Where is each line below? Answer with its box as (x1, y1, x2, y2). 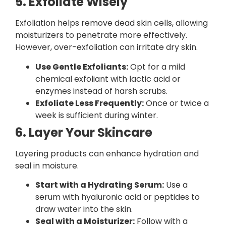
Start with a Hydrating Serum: (35, 179, 164, 191)
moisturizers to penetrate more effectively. (15, 29, 187, 41)
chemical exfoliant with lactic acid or (35, 73, 181, 85)
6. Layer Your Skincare (15, 124, 152, 141)
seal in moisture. (15, 159, 79, 172)
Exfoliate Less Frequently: (35, 97, 144, 109)
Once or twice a (144, 97, 209, 109)
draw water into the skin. (35, 203, 133, 215)
